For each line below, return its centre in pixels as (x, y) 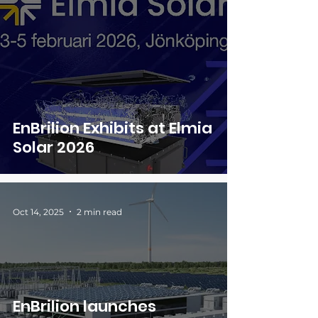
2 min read (99, 212)
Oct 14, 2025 (38, 212)
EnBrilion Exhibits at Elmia (113, 128)
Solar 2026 (54, 147)
